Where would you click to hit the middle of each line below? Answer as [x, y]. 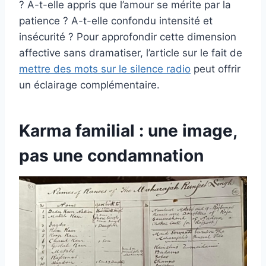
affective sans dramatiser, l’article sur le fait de [131, 53]
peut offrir [216, 69]
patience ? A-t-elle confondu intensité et [116, 21]
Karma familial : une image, [128, 131]
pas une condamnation [111, 156]
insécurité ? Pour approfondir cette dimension [128, 37]
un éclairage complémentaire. [89, 85]
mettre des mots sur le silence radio [105, 69]
